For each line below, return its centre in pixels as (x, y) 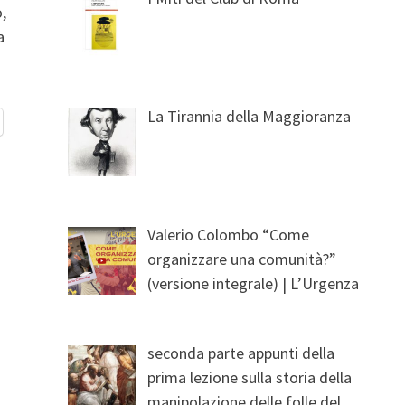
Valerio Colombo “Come (229, 234)
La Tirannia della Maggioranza (250, 116)
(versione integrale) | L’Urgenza (254, 283)
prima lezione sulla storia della (250, 377)
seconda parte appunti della (241, 353)
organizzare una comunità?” (242, 259)
